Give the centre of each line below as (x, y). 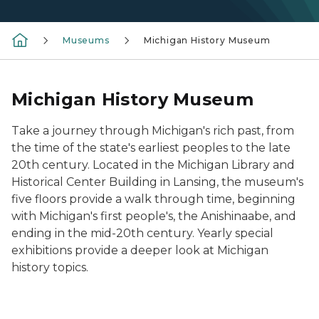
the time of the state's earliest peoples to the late (151, 148)
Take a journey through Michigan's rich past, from (153, 131)
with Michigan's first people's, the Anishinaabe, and (154, 216)
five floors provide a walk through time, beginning (153, 199)
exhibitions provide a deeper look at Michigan (140, 250)
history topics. (50, 267)
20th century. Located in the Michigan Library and (153, 165)
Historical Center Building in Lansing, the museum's (157, 182)
